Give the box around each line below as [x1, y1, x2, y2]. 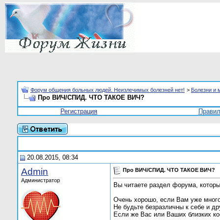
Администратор [21, 177, 60, 183]
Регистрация [60, 108, 97, 115]
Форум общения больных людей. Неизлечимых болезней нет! [30, 87, 185, 93]
